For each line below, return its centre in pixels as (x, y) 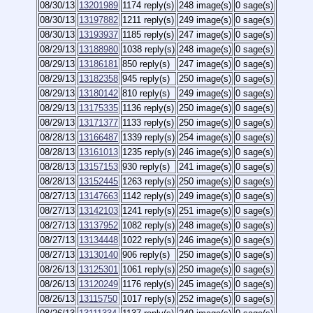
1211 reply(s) (148, 20)
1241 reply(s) (148, 211)
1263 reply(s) (148, 181)
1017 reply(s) (148, 299)
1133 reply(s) (148, 123)
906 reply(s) (146, 255)
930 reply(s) (146, 167)
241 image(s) (205, 167)
